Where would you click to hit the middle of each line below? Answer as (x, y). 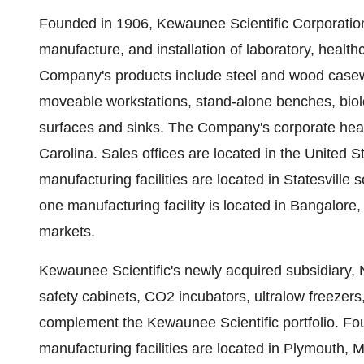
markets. (69, 232)
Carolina (66, 154)
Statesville (317, 180)
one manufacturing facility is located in (165, 206)
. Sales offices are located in (187, 154)
